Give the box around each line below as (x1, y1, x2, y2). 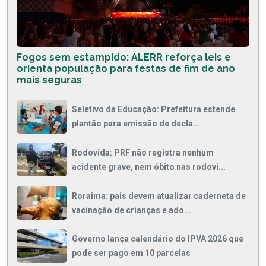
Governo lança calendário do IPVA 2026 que (72, 234, 243, 244)
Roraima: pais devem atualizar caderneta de (72, 191, 246, 201)
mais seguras (17, 74, 82, 86)
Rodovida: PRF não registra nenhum (72, 148, 214, 158)
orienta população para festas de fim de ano (17, 63, 235, 75)
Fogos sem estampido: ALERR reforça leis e (17, 52, 231, 64)
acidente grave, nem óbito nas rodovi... (72, 162, 226, 172)
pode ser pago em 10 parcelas (72, 248, 191, 258)
